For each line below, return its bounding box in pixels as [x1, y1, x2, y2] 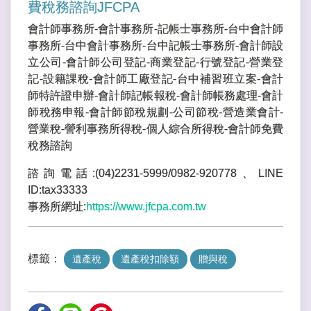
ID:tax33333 [28, 184, 87, 196]
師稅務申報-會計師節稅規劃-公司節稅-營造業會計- [28, 106, 283, 119]
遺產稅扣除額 [121, 253, 179, 265]
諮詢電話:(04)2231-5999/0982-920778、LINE [28, 167, 283, 180]
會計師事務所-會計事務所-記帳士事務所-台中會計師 [28, 23, 283, 35]
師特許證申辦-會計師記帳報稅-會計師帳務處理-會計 [28, 90, 283, 102]
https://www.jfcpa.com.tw [86, 201, 206, 213]
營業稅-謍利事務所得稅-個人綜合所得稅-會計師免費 [28, 123, 283, 135]
